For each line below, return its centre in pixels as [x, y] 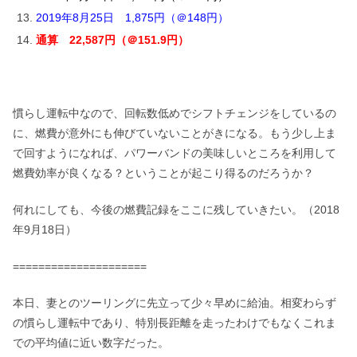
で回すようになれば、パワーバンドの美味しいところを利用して [175, 153]
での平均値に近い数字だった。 [91, 343]
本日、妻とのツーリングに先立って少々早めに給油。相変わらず [175, 303]
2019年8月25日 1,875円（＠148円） [132, 18]
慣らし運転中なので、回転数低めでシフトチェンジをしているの [175, 114]
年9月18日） [45, 230]
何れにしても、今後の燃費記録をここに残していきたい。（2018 [176, 210]
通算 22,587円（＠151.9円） [112, 40]
